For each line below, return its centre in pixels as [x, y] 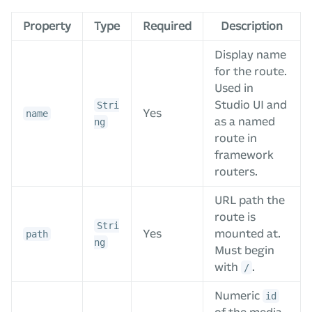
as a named [245, 121]
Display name [250, 54]
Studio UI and [251, 104]
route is [235, 217]
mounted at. [248, 233]
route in [236, 138]
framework [244, 155]
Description [252, 26]
